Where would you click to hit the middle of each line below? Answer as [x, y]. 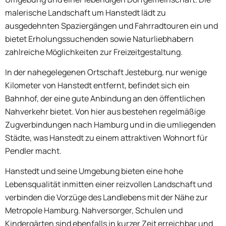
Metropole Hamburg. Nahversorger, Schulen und [94, 211]
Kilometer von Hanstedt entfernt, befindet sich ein [97, 85]
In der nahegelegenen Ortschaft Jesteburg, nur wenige [106, 72]
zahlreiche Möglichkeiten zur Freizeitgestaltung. [94, 52]
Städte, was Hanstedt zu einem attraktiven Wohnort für [106, 137]
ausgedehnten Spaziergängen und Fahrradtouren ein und [111, 25]
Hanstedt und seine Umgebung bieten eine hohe [94, 171]
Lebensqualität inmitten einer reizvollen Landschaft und [108, 184]
